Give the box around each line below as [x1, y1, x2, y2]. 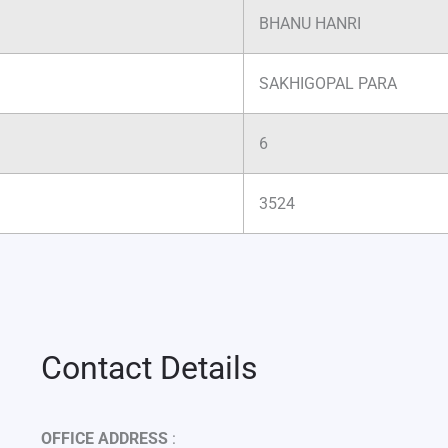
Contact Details [40, 349, 258, 388]
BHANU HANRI [259, 14, 361, 34]
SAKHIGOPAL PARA [259, 74, 397, 94]
